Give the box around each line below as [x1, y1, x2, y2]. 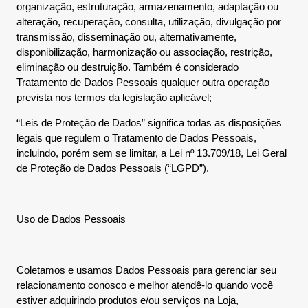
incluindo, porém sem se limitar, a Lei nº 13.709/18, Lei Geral [16, 147, 287, 159]
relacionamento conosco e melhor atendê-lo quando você [16, 279, 273, 291]
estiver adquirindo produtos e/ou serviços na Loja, [16, 294, 239, 306]
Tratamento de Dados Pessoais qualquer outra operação [16, 76, 269, 88]
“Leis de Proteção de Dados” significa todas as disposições [16, 117, 282, 129]
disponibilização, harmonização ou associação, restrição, [16, 46, 272, 58]
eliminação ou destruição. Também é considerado [16, 61, 239, 73]
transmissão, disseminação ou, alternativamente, [16, 31, 236, 43]
